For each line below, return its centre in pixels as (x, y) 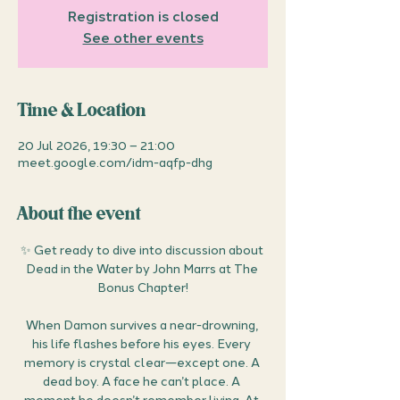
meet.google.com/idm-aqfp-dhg (115, 163)
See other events (143, 38)
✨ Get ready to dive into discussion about (143, 250)
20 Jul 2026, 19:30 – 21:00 (96, 146)
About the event (80, 215)
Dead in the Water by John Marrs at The (143, 269)
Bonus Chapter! (143, 288)
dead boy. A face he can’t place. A (143, 382)
